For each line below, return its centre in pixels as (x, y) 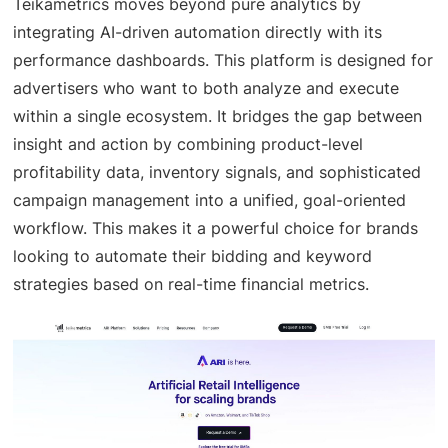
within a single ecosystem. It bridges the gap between (218, 116)
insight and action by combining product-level (188, 144)
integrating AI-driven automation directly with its (198, 32)
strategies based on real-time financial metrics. (191, 284)
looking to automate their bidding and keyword (193, 256)
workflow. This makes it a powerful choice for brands (216, 228)
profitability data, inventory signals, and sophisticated (217, 172)
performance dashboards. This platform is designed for (223, 60)
